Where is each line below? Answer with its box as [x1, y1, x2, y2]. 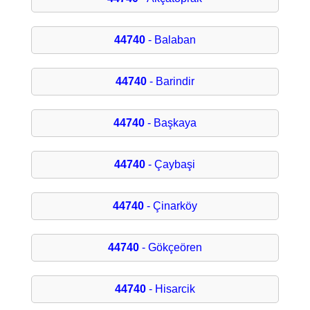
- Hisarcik [145, 283, 195, 295]
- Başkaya [144, 117, 197, 129]
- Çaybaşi [145, 158, 196, 171]
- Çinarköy [143, 200, 197, 212]
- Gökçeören [138, 241, 202, 254]
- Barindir [146, 75, 194, 88]
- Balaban [145, 34, 196, 46]
